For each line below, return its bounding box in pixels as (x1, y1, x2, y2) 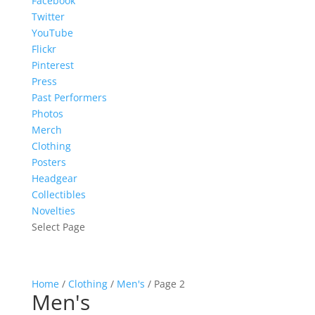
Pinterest (31, 58, 74, 72)
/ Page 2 (144, 277, 185, 290)
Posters (31, 155, 66, 169)
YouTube (31, 26, 73, 39)
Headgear (31, 172, 77, 185)
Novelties (31, 204, 75, 217)
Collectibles (31, 188, 86, 201)
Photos (31, 107, 63, 120)
